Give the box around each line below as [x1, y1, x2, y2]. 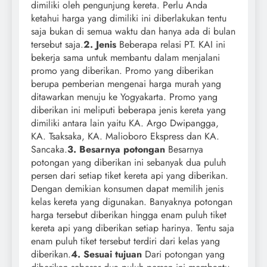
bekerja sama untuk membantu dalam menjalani [31, 50, 220, 64]
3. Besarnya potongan [67, 142, 165, 156]
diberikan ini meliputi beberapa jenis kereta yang [31, 103, 226, 117]
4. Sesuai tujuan [71, 247, 142, 261]
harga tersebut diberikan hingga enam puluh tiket [31, 207, 226, 222]
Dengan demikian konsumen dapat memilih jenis [31, 181, 223, 195]
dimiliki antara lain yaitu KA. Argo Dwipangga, [31, 116, 219, 130]
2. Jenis [83, 37, 116, 51]
